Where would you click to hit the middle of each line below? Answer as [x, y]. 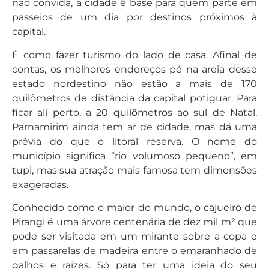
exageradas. [40, 184]
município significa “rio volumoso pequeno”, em [134, 156]
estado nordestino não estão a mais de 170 [134, 83]
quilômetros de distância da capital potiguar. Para [134, 98]
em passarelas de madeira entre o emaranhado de [134, 251]
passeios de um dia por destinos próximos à [134, 17]
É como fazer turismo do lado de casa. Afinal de [134, 55]
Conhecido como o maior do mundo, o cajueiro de [134, 208]
